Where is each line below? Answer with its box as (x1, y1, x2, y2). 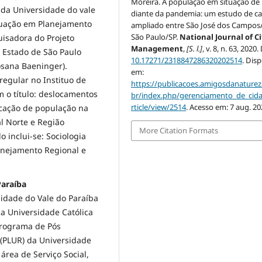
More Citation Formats (139, 125, 219, 136)
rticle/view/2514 (131, 102, 187, 113)
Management (131, 43, 184, 54)
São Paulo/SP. (131, 32, 180, 43)
